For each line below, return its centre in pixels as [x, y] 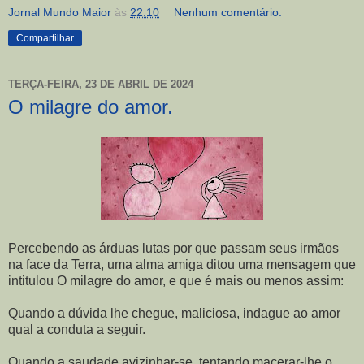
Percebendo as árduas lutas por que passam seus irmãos [173, 249]
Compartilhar [45, 38]
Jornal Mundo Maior [60, 12]
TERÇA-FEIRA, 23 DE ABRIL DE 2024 [101, 84]
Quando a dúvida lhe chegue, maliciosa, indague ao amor [174, 314]
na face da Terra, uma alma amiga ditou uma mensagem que [182, 265]
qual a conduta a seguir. [77, 330]
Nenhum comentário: [228, 12]
